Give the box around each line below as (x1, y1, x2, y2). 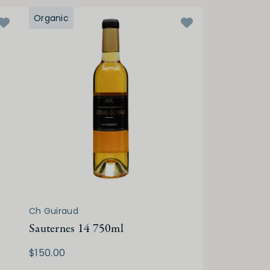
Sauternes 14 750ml (29, 221, 124, 237)
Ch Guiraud (29, 205, 78, 218)
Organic (34, 12, 69, 25)
